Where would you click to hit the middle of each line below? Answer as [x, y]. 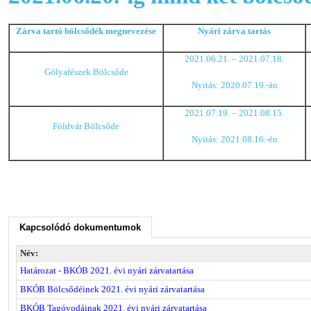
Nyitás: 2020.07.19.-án [234, 85]
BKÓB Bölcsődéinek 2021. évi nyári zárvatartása [112, 289]
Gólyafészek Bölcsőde [86, 72]
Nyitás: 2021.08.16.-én [234, 139]
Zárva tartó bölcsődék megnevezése [86, 31]
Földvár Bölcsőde [86, 126]
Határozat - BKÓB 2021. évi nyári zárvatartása [107, 270]
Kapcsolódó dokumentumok [80, 227]
